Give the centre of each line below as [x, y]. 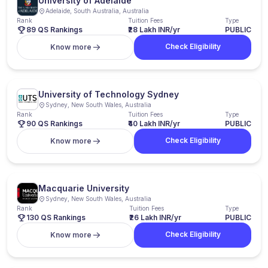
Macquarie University [84, 188]
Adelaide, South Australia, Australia [97, 11]
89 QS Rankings [54, 30]
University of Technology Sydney [109, 94]
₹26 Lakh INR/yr [155, 217]
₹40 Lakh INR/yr [154, 124]
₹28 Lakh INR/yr [154, 30]
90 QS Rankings [54, 124]
